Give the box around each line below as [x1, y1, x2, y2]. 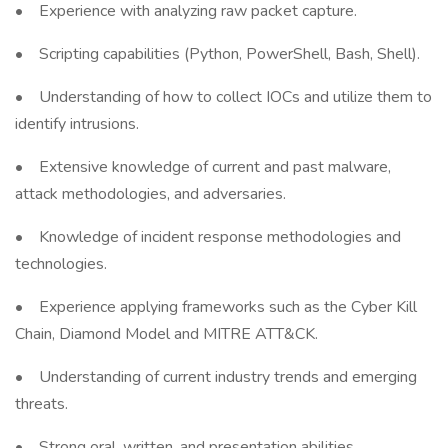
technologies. [15, 253, 107, 275]
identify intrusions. [15, 113, 139, 135]
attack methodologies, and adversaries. [15, 183, 286, 205]
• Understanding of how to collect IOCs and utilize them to [15, 86, 432, 108]
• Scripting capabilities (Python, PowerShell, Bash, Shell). [15, 43, 420, 65]
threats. [15, 393, 68, 415]
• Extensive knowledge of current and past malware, [15, 156, 391, 178]
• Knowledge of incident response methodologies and [15, 226, 401, 248]
